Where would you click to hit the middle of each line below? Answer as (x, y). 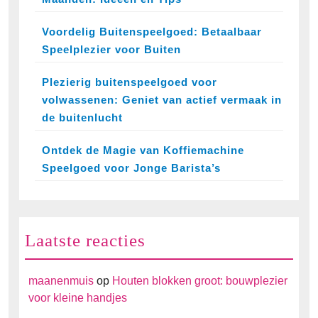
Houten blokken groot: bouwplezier (200, 281)
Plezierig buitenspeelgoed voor (130, 82)
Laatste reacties (85, 241)
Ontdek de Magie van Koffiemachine (143, 150)
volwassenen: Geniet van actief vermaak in (162, 100)
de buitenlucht (82, 118)
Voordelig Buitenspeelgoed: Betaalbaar (152, 32)
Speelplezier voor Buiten (111, 50)
